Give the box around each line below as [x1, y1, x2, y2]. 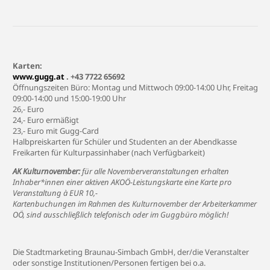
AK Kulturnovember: [13, 166, 80, 177]
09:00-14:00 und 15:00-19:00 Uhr [13, 93, 126, 104]
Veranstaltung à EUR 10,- [13, 187, 98, 198]
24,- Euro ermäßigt [13, 115, 79, 125]
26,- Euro [13, 104, 44, 115]
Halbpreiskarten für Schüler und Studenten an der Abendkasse [13, 136, 237, 147]
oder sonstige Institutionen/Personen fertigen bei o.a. [13, 257, 206, 268]
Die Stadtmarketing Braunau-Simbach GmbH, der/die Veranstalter [13, 246, 249, 257]
